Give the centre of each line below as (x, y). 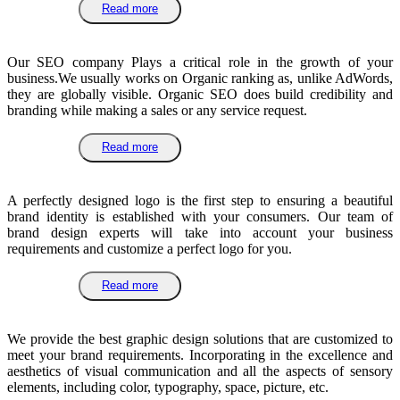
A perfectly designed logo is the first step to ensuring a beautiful (200, 201)
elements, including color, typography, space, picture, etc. (168, 387)
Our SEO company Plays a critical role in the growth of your (200, 62)
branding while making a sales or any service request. (157, 111)
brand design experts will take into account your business (200, 233)
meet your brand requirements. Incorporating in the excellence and (200, 355)
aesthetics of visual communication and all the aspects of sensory (200, 371)
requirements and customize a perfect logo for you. (150, 249)
